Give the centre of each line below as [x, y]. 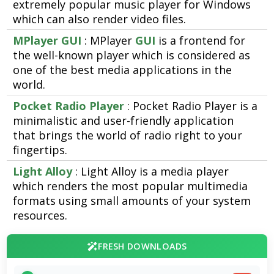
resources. [40, 216]
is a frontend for [201, 41]
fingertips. [40, 150]
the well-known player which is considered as [132, 55]
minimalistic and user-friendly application [124, 121]
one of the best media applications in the [123, 70]
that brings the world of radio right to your [128, 135]
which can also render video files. [100, 19]
